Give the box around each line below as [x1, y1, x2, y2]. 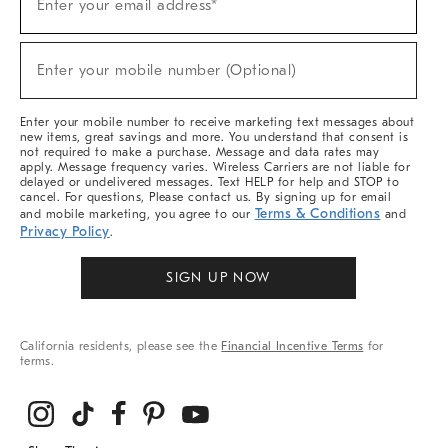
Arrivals [20, 69, 62, 83]
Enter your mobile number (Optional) [37, 62, 297, 79]
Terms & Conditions [254, 205, 381, 222]
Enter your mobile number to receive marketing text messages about [20, 115, 415, 129]
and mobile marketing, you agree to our [20, 207, 255, 221]
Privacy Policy [20, 223, 110, 240]
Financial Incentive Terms [221, 339, 364, 353]
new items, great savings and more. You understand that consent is [20, 130, 409, 144]
